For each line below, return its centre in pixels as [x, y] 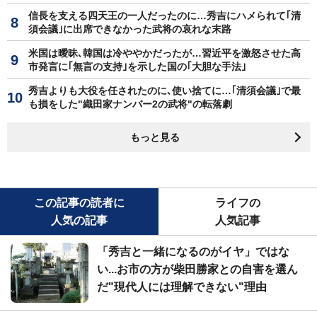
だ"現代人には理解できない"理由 [182, 287]
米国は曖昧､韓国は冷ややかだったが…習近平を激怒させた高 [165, 53]
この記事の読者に [79, 202]
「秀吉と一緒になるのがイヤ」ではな [193, 251]
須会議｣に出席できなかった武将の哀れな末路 [130, 29]
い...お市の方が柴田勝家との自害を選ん [197, 269]
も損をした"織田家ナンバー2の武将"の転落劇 [130, 104]
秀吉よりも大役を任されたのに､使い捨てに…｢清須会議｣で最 [165, 90]
